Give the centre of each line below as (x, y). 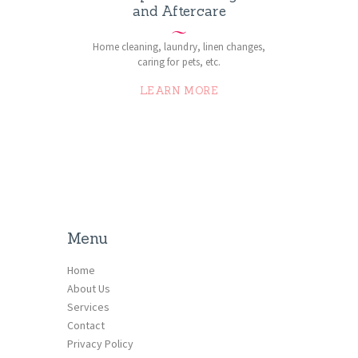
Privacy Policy (101, 344)
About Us (89, 289)
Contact (86, 326)
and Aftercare (179, 11)
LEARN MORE (179, 90)
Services (89, 307)
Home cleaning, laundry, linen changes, (179, 46)
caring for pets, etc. (179, 62)
